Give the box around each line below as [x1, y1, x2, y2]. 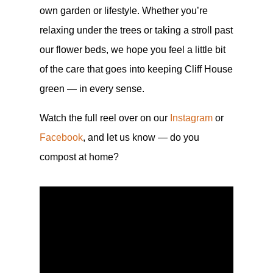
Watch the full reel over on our [39, 113, 170, 124]
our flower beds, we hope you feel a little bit [39, 44, 225, 55]
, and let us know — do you [82, 132, 199, 143]
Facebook [39, 132, 83, 143]
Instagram [169, 113, 213, 124]
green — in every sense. [39, 83, 144, 94]
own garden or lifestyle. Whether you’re [39, 5, 208, 16]
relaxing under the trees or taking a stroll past [39, 25, 233, 36]
